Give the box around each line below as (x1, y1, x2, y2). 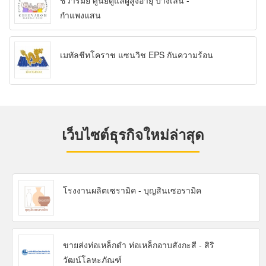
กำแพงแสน (60, 9, 101, 21)
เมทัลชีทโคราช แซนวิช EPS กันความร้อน (60, 49, 213, 61)
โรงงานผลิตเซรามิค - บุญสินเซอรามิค (63, 184, 201, 197)
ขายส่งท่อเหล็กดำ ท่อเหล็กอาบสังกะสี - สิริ (63, 239, 214, 251)
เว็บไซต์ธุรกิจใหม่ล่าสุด (62, 124, 204, 145)
